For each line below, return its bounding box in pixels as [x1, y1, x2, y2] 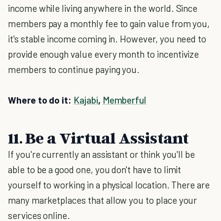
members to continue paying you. [8, 64, 140, 75]
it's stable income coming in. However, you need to [8, 33, 207, 44]
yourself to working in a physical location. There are [8, 179, 210, 190]
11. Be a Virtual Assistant [8, 128, 189, 147]
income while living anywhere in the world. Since [8, 2, 198, 14]
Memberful [102, 94, 147, 106]
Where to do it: [8, 94, 74, 106]
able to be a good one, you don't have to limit [8, 164, 182, 175]
